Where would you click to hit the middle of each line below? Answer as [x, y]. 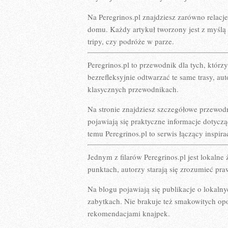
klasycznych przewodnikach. [133, 89]
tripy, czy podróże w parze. [131, 41]
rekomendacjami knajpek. [129, 213]
